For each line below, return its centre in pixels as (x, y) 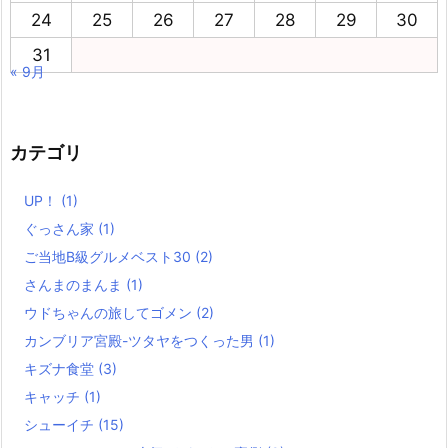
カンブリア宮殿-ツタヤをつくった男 (141, 340)
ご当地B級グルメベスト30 (109, 256)
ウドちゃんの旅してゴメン (110, 312)
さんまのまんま (75, 284)
